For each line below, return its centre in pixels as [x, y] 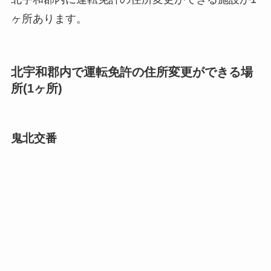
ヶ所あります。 [49, 18]
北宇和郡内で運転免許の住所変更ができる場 [132, 72]
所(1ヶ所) [36, 88]
